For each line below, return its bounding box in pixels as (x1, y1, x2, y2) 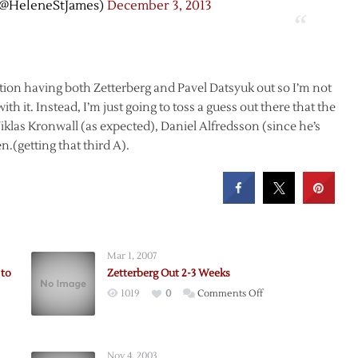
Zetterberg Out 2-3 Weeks (106, 266, 230, 280)
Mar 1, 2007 (106, 249, 157, 262)
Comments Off (197, 287, 263, 300)
